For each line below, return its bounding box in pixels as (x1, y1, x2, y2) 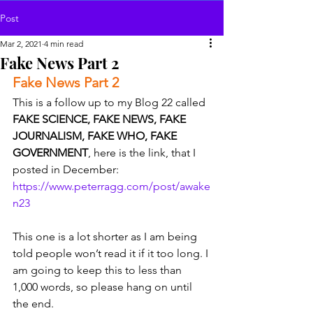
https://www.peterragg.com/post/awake (13, 180, 210, 193)
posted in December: (13, 163, 122, 176)
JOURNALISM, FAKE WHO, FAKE (13, 129, 180, 143)
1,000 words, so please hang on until (13, 280, 195, 293)
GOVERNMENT (13, 146, 88, 159)
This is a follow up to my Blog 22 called (13, 96, 208, 109)
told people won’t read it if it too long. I (13, 247, 211, 260)
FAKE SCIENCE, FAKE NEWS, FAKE (13, 112, 189, 126)
